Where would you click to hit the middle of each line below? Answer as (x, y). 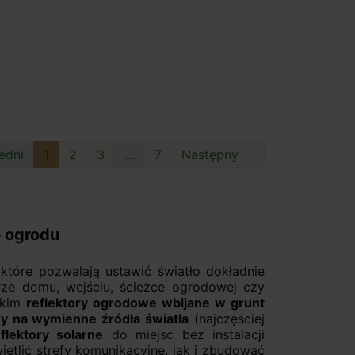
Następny (210, 155)
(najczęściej (227, 319)
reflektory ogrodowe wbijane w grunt (145, 303)
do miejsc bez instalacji (184, 335)
